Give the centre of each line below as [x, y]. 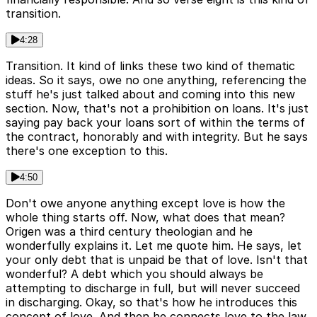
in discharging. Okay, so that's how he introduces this [151, 302]
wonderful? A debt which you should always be [134, 274]
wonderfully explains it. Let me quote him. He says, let [154, 246]
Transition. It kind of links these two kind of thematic [150, 66]
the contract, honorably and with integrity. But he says [157, 137]
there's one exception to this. [87, 151]
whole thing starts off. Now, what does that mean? [145, 218]
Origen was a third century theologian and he [129, 232]
